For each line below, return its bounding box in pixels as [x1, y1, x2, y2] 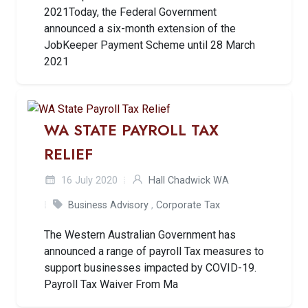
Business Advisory [68, 199, 148, 211]
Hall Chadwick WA [148, 174, 229, 186]
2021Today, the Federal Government [44, 5, 217, 19]
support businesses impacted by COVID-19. [44, 261, 256, 274]
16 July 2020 [58, 174, 118, 186]
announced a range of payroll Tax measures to [44, 244, 264, 258]
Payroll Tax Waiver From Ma [44, 277, 178, 291]
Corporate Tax [156, 199, 220, 211]
